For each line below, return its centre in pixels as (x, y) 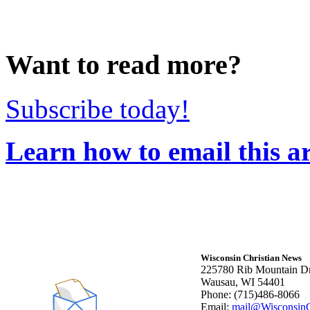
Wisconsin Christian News (251, 258)
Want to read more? (124, 64)
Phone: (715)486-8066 (250, 295)
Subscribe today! (98, 109)
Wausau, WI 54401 (243, 282)
